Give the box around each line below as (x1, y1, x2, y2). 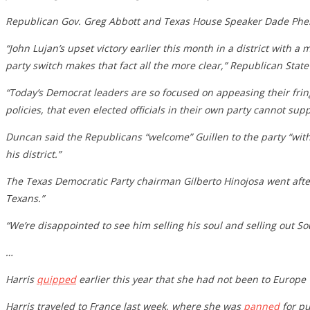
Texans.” (6, 191, 44, 205)
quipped (37, 272, 76, 286)
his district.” (6, 147, 61, 161)
